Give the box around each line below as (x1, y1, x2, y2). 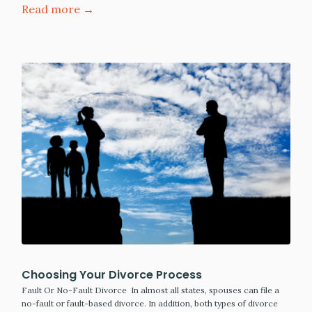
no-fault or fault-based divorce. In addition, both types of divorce (22, 298, 278, 309)
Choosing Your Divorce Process (22, 267, 202, 283)
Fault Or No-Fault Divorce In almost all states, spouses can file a (22, 285, 279, 296)
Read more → (22, 2, 94, 17)
